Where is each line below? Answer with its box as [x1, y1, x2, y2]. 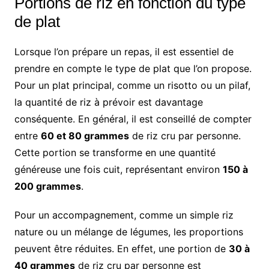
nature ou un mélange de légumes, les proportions [14, 225, 243, 238]
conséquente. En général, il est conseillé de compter [14, 112, 252, 125]
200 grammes [14, 180, 81, 192]
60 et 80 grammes [40, 129, 129, 142]
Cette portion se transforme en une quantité [14, 146, 216, 159]
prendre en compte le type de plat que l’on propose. [14, 62, 252, 74]
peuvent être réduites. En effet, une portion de [14, 242, 229, 255]
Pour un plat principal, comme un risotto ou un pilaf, [14, 79, 250, 91]
